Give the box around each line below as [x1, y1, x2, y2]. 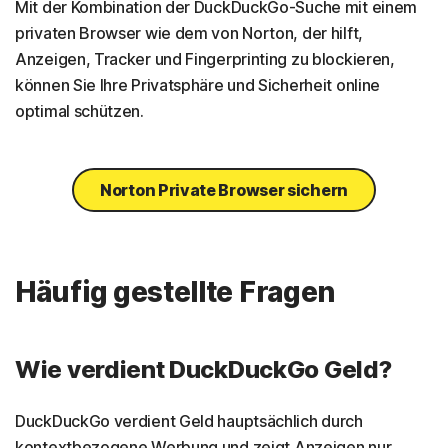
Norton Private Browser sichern [100, 179, 348, 200]
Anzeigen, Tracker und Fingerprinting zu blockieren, [15, 48, 395, 69]
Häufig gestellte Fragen [15, 274, 336, 309]
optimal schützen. [15, 100, 144, 121]
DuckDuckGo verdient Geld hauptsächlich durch [15, 410, 363, 431]
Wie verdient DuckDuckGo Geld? [15, 354, 392, 384]
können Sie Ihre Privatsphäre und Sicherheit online [15, 74, 381, 95]
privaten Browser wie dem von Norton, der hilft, [15, 22, 363, 43]
